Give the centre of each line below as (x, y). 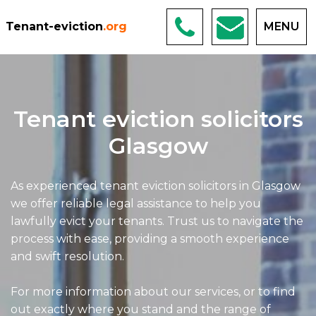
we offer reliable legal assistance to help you (136, 203)
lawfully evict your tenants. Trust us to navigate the (157, 221)
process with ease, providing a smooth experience (150, 239)
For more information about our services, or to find (153, 292)
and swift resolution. (67, 256)
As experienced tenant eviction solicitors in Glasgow (156, 186)
